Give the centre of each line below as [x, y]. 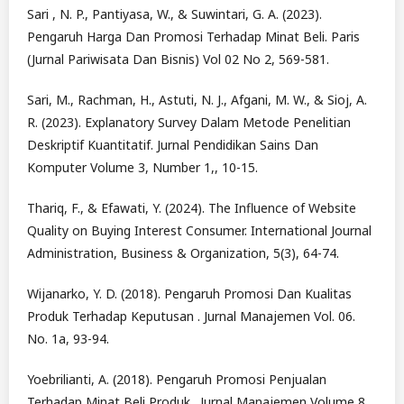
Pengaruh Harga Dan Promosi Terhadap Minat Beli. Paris [193, 37]
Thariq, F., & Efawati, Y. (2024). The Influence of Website [192, 208]
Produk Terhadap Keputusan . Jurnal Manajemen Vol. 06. [191, 317]
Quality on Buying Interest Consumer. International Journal [199, 231]
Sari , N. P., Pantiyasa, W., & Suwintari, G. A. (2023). [174, 14]
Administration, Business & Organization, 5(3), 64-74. [183, 253]
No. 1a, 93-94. [68, 339]
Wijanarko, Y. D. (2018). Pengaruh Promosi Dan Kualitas [189, 294]
